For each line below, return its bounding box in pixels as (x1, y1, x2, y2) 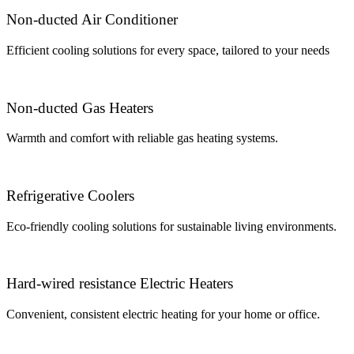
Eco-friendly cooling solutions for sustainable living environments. (6, 219, 337, 233)
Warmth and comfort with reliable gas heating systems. (6, 131, 278, 145)
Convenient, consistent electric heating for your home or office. (6, 307, 320, 322)
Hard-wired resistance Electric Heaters (6, 275, 233, 292)
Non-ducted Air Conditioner (6, 11, 178, 28)
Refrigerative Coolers (6, 187, 134, 204)
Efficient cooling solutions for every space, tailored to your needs (6, 43, 330, 57)
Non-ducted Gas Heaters (6, 99, 153, 116)
